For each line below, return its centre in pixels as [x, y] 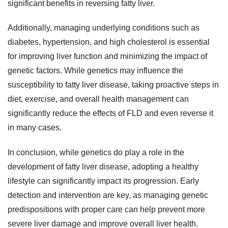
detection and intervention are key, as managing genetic [108, 195]
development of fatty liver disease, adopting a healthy [103, 167]
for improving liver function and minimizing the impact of [107, 56]
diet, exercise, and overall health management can [98, 99]
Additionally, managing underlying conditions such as [104, 28]
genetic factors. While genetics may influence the [95, 71]
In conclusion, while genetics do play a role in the [96, 153]
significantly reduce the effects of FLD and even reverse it [110, 113]
